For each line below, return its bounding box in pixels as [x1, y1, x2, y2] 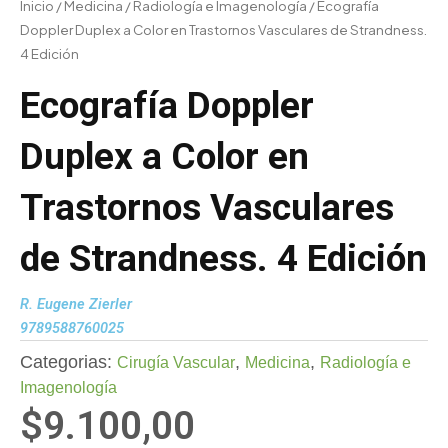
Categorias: [20, 352, 117, 373]
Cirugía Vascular [117, 354, 235, 372]
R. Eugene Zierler [20, 295, 132, 314]
